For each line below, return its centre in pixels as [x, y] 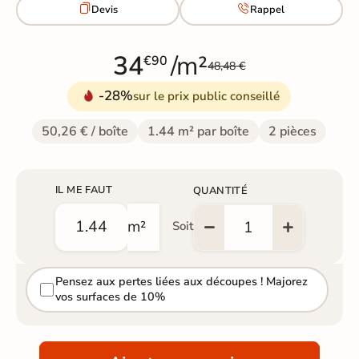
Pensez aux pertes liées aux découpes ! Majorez [181, 282]
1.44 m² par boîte [199, 131]
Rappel [268, 10]
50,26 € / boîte [85, 131]
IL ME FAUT [83, 190]
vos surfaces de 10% [110, 297]
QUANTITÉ [220, 190]
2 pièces [293, 131]
